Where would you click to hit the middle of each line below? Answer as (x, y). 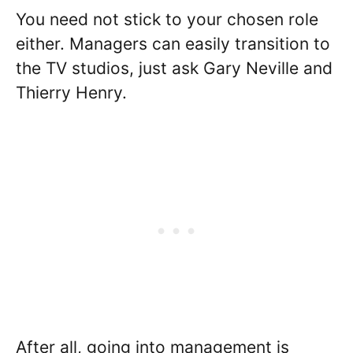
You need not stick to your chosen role (167, 20)
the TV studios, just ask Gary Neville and (174, 69)
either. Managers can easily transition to (173, 44)
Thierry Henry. (71, 93)
